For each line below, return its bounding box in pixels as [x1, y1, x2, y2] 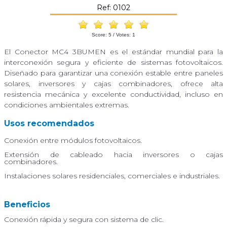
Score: [92, 31, 108, 37]
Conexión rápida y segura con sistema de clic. [4, 214, 164, 224]
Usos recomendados [4, 118, 94, 128]
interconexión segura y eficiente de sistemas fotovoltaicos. [4, 57, 223, 67]
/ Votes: [111, 31, 132, 37]
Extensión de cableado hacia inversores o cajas [4, 149, 223, 159]
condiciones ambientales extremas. [4, 100, 129, 109]
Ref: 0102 [97, 3, 130, 12]
